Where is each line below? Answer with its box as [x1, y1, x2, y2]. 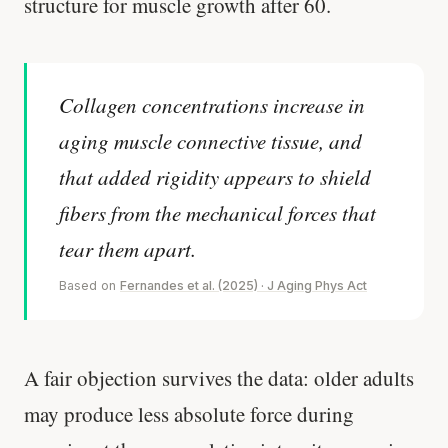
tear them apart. [59, 234, 196, 263]
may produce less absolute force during [24, 399, 354, 428]
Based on [59, 277, 120, 293]
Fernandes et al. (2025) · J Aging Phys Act [120, 277, 367, 293]
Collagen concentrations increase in [59, 90, 365, 119]
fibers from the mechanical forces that [59, 198, 376, 227]
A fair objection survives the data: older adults [24, 363, 414, 392]
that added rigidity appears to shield [59, 162, 371, 191]
